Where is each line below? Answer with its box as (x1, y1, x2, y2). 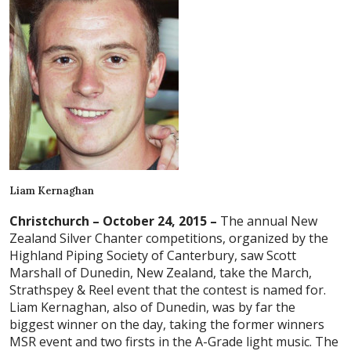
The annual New (217, 212, 317, 230)
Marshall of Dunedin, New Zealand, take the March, (9, 264, 312, 282)
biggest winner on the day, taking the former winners (9, 316, 324, 334)
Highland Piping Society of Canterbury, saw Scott (9, 247, 296, 265)
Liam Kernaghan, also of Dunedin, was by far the (9, 299, 295, 317)
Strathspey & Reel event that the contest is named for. (9, 281, 326, 299)
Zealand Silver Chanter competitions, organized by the (9, 230, 328, 248)
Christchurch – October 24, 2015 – (9, 212, 217, 230)
